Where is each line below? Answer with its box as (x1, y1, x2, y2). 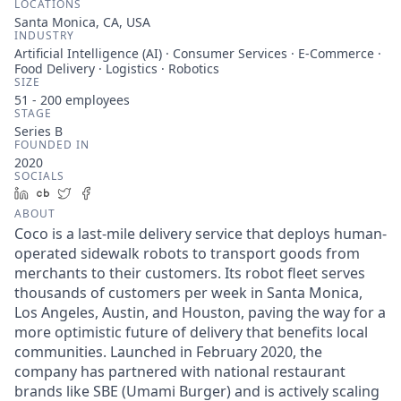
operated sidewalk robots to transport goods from (14, 243, 360, 263)
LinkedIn (35, 184, 87, 201)
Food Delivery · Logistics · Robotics (14, 60, 219, 77)
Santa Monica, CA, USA (14, 13, 150, 30)
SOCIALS (14, 168, 64, 183)
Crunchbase (56, 184, 129, 201)
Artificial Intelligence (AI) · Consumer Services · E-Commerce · (14, 45, 381, 62)
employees (62, 91, 130, 108)
